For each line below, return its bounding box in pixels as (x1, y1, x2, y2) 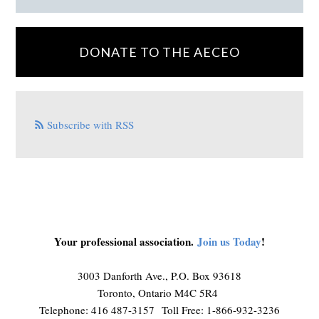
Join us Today (197, 234, 261, 250)
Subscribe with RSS (47, 117, 135, 132)
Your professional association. (53, 234, 197, 250)
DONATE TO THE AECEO (78, 44, 240, 61)
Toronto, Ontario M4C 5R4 (97, 286, 221, 300)
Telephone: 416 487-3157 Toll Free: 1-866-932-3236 (38, 303, 280, 318)
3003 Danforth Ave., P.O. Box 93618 (77, 268, 241, 283)
